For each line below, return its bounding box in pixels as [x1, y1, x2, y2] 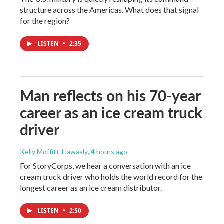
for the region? [20, 15, 70, 25]
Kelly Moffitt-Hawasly [20, 147, 88, 156]
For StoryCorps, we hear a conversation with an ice [20, 160, 191, 170]
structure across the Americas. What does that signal [20, 4, 199, 14]
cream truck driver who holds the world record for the [20, 171, 202, 181]
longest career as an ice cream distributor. [20, 182, 162, 192]
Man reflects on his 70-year [20, 84, 200, 106]
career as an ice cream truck [20, 101, 202, 123]
